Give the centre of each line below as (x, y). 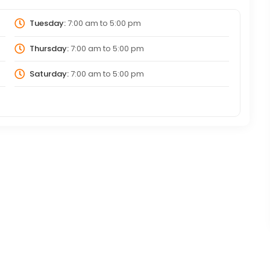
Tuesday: (47, 24)
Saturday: (49, 74)
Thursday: (49, 48)
